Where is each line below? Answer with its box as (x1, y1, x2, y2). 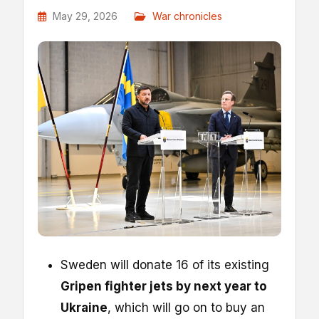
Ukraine (61, 300, 108, 315)
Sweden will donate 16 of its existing (61, 257, 269, 272)
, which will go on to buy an (108, 300, 265, 315)
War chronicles (152, 10, 222, 22)
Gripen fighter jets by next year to (61, 278, 267, 293)
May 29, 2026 (50, 10, 120, 22)
